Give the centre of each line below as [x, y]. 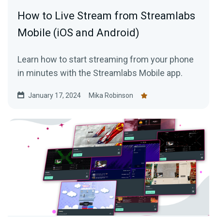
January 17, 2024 [54, 96]
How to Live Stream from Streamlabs [106, 16]
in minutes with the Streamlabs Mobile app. [100, 73]
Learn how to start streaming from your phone [106, 60]
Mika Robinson [111, 96]
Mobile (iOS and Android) [78, 33]
